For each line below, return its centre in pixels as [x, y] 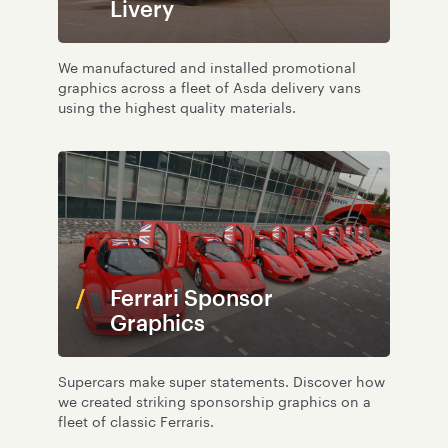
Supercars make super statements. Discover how [221, 382]
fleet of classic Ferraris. [136, 422]
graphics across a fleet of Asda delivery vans [209, 89]
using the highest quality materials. [177, 109]
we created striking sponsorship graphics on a [214, 402]
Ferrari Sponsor [191, 298]
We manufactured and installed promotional [207, 69]
